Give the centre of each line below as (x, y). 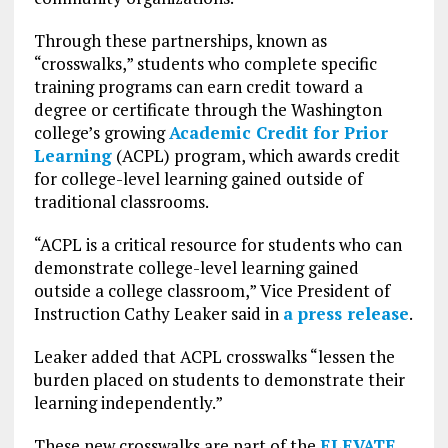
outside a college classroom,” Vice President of (211, 290)
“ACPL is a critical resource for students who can (217, 244)
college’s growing (101, 132)
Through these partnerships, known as (180, 40)
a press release (345, 313)
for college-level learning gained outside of (198, 178)
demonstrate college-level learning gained (196, 267)
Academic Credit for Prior (278, 132)
